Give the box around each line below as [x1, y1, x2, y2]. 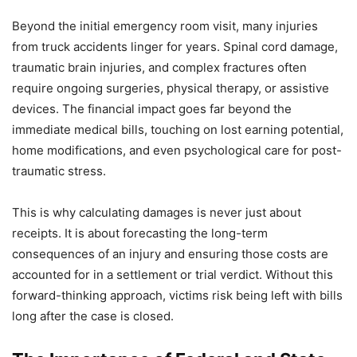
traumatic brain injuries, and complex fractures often [12, 59, 307, 75]
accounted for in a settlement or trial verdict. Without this [12, 266, 333, 282]
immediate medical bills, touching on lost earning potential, [12, 121, 343, 137]
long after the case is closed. [12, 308, 174, 324]
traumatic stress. [12, 163, 106, 178]
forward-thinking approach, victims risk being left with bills [12, 287, 343, 303]
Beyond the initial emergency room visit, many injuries [12, 18, 318, 33]
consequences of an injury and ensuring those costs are [12, 245, 328, 261]
